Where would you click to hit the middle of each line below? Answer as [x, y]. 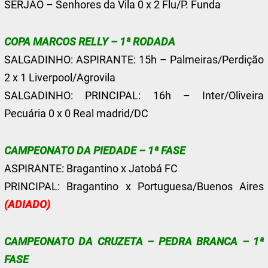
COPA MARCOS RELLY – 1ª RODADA [90, 42]
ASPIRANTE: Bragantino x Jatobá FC [91, 168]
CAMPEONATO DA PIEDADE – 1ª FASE [95, 150]
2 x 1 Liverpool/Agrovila [60, 77]
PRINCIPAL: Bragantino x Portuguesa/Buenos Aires [134, 186]
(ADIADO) [28, 204]
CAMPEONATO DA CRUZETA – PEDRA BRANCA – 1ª [134, 241]
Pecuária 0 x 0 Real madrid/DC [77, 113]
